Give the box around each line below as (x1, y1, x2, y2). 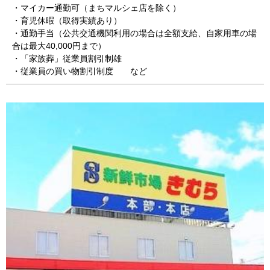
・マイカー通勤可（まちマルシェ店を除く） (12, 2, 181, 13)
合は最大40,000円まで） (12, 40, 106, 51)
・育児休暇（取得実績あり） (12, 15, 122, 25)
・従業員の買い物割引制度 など (12, 66, 147, 76)
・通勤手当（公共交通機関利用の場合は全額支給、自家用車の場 (12, 28, 257, 38)
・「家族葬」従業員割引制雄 (12, 53, 122, 63)
